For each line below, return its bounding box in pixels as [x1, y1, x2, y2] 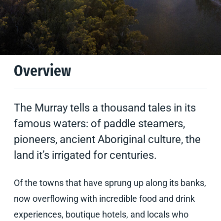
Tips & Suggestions [14, 21, 78, 30]
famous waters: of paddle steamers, [14, 117, 185, 130]
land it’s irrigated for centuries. [14, 149, 157, 161]
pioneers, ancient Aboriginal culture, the [14, 133, 201, 146]
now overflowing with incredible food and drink [14, 193, 195, 204]
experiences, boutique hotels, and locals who [14, 209, 188, 220]
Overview [14, 64, 71, 80]
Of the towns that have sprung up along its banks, [14, 178, 206, 188]
